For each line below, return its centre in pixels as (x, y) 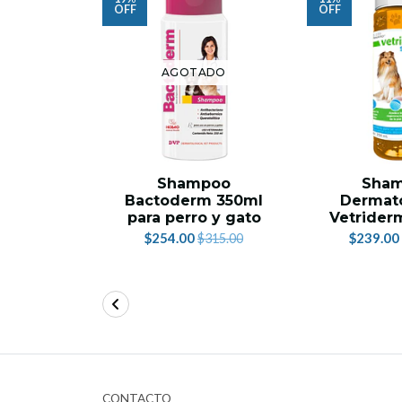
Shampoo (194, 184)
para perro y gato (194, 218)
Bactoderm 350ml (194, 201)
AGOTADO (194, 73)
